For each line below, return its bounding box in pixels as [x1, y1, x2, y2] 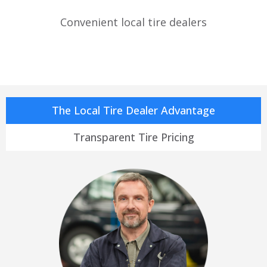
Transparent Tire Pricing [73, 129, 194, 144]
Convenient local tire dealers [60, 14, 207, 29]
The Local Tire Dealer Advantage [52, 103, 215, 117]
